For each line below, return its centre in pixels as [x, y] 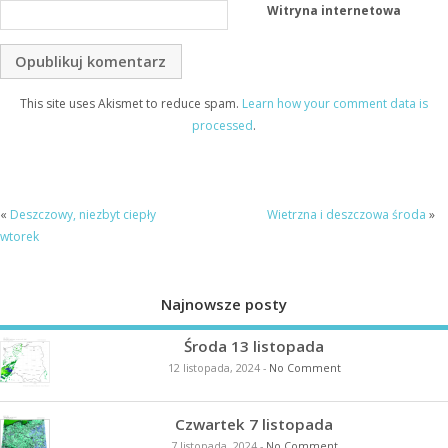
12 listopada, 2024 [213, 368]
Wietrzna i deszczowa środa [346, 214]
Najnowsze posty [224, 303]
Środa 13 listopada [254, 346]
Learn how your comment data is [335, 103]
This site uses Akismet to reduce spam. [131, 103]
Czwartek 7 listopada [254, 424]
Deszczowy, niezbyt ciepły [83, 214]
